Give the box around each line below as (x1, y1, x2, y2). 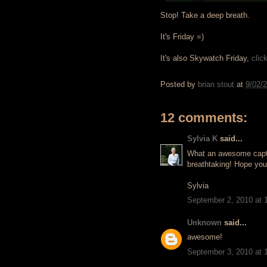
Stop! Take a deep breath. (160, 11, 250, 20)
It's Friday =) (160, 32, 204, 41)
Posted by (160, 80, 198, 89)
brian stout (198, 80, 234, 89)
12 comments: (160, 110, 247, 125)
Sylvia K (187, 134, 218, 143)
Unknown (187, 218, 222, 227)
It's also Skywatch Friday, (160, 54, 252, 63)
